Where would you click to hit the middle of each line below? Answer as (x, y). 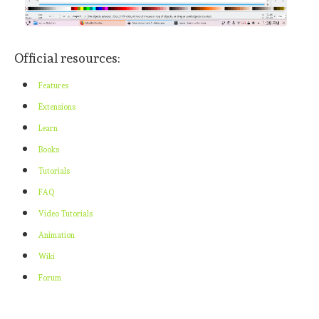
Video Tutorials (66, 214)
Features (53, 86)
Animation (57, 236)
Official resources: (67, 58)
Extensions (57, 108)
